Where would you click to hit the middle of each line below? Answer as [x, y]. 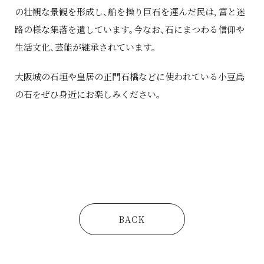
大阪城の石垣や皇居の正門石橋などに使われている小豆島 [130, 76]
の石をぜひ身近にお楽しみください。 [88, 94]
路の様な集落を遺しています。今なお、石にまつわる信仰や [130, 29]
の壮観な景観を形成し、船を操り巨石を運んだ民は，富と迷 [130, 11]
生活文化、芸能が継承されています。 [85, 47]
